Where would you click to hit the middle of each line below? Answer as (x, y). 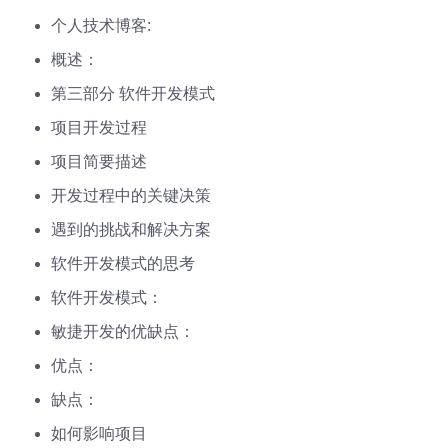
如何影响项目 (99, 433)
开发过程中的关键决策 (131, 195)
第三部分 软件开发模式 (133, 93)
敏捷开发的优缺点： (123, 331)
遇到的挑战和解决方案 (131, 229)
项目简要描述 (99, 161)
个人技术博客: (101, 25)
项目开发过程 (99, 127)
